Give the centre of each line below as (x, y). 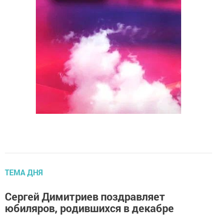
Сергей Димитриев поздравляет (85, 197)
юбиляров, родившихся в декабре (89, 208)
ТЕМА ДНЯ (24, 172)
